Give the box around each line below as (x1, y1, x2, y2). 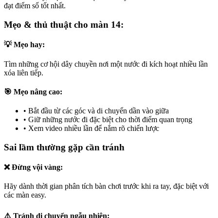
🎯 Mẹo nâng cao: (4, 87, 62, 96)
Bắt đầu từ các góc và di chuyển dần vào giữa (28, 107, 169, 115)
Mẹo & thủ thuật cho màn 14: (4, 19, 124, 30)
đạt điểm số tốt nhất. (4, 1, 66, 10)
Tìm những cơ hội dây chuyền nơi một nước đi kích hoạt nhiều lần (4, 59, 208, 68)
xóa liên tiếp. (4, 68, 43, 77)
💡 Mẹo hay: (4, 40, 45, 49)
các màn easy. (4, 191, 46, 200)
